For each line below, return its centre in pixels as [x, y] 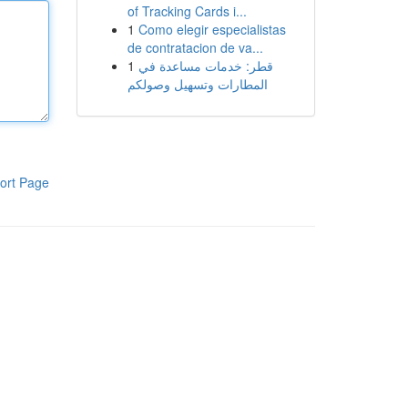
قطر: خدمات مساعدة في [205, 66]
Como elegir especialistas [212, 29]
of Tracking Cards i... [187, 11]
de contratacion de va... [195, 47]
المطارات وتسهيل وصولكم [197, 84]
